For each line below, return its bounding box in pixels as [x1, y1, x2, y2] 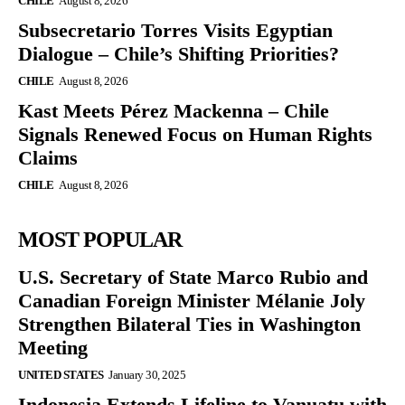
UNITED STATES [18, 368, 104, 382]
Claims [18, 146, 78, 170]
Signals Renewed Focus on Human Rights [18, 123, 372, 146]
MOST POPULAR [18, 228, 182, 252]
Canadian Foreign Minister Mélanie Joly [18, 289, 365, 313]
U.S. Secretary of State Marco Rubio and [18, 266, 368, 289]
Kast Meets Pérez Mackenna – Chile [18, 99, 329, 123]
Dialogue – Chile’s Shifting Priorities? [18, 42, 339, 66]
